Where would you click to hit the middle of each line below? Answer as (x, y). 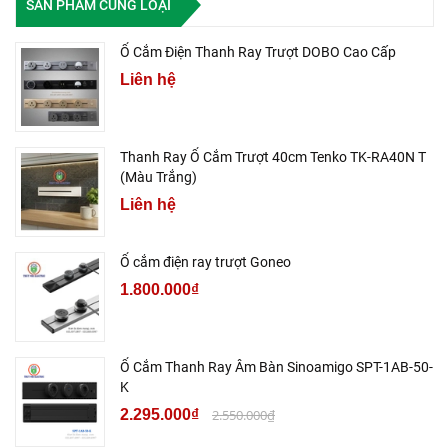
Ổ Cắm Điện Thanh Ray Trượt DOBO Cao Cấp (258, 52)
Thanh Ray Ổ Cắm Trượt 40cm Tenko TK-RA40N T (273, 157)
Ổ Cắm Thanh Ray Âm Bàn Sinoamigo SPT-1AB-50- (276, 367)
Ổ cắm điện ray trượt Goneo (205, 262)
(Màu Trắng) (158, 177)
